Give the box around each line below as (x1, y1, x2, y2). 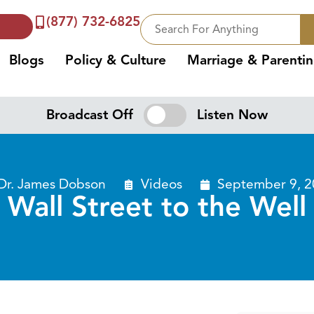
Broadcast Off (46, 107, 134, 124)
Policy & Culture (65, 52, 167, 69)
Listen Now (196, 107, 268, 124)
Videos (140, 176, 182, 193)
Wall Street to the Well (8, 189, 306, 225)
